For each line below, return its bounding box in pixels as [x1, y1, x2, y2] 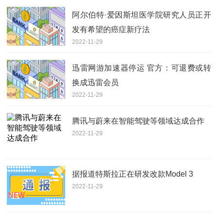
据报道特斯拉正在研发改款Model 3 [72, 169, 193, 178]
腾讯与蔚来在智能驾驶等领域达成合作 [72, 116, 204, 125]
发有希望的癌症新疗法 [72, 25, 150, 34]
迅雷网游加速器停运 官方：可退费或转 [72, 63, 211, 72]
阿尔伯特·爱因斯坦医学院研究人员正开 [72, 10, 211, 19]
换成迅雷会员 [72, 78, 119, 87]
